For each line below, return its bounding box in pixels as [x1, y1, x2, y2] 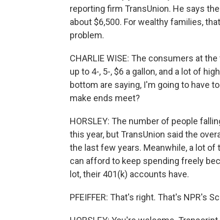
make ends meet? [70, 93, 140, 103]
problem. [70, 30, 104, 40]
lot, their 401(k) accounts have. [70, 169, 189, 179]
